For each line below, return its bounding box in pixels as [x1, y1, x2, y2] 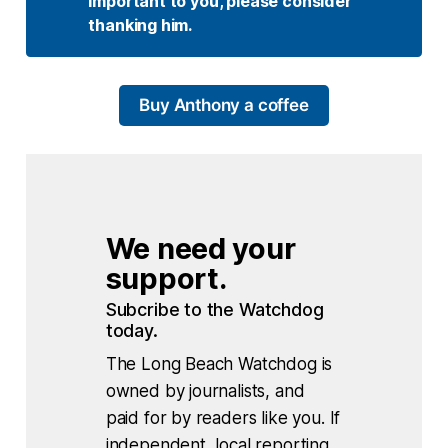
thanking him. [88, 14, 194, 35]
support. [105, 260, 227, 296]
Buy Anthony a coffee [139, 95, 309, 116]
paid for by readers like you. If [105, 407, 341, 428]
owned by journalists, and [105, 380, 305, 401]
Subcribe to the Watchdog [105, 298, 324, 320]
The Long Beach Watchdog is [105, 353, 333, 374]
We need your [105, 230, 296, 266]
